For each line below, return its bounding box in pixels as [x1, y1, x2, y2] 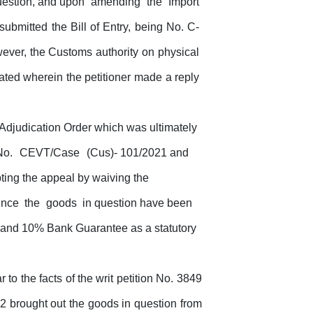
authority [96, 46, 139, 59]
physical [158, 46, 200, 59]
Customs [48, 46, 93, 59]
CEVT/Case [19, 147, 82, 159]
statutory [154, 222, 196, 235]
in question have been [82, 197, 193, 210]
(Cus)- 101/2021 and [86, 147, 189, 159]
